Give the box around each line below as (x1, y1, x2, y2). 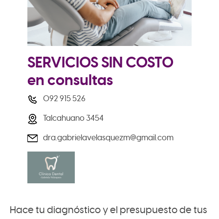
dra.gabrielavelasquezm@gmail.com (43, 133, 174, 143)
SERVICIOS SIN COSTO (27, 53, 174, 73)
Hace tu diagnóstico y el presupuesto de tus (9, 204, 207, 217)
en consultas (27, 70, 113, 90)
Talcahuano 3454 (43, 113, 104, 124)
